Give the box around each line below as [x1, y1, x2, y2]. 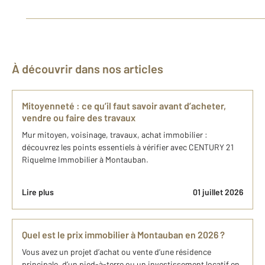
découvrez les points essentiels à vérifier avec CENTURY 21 [22, 142, 234, 152]
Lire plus [22, 187, 54, 197]
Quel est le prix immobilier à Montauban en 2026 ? [22, 229, 225, 240]
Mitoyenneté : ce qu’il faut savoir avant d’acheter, [22, 100, 226, 111]
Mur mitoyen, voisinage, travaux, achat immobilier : [22, 130, 208, 140]
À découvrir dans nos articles [20, 62, 163, 76]
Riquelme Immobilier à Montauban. [22, 154, 148, 164]
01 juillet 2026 [193, 187, 243, 197]
